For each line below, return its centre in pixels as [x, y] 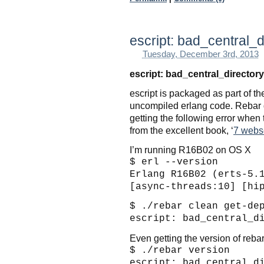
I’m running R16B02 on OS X [190, 149]
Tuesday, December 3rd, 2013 [200, 54]
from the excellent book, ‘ [181, 130]
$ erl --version [174, 162]
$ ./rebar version [180, 250]
